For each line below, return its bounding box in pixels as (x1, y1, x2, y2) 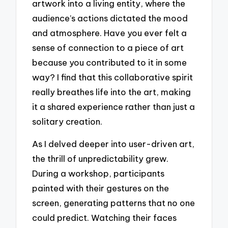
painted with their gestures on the (32, 183, 169, 194)
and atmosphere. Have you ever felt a (32, 27, 187, 38)
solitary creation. (32, 116, 103, 127)
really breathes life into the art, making (32, 86, 191, 97)
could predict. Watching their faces (32, 212, 177, 223)
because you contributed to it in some (32, 56, 187, 68)
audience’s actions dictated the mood (32, 12, 188, 23)
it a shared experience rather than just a (32, 101, 195, 112)
